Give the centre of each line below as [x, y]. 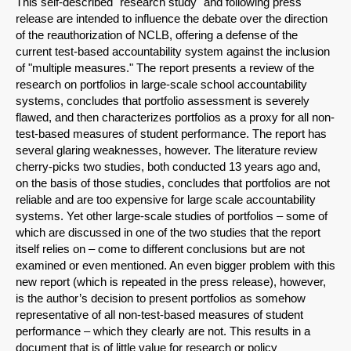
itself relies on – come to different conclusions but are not [160, 249]
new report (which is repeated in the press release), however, [171, 282]
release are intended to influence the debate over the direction [172, 19]
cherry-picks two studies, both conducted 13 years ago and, [168, 167]
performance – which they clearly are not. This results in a [163, 331]
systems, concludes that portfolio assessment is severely [163, 101]
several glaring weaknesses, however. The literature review [166, 150]
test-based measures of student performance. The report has [171, 134]
